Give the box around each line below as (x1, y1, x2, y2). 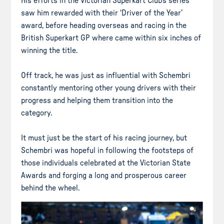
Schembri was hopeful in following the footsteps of (21, 146, 194, 154)
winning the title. (21, 46, 78, 54)
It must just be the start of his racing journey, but (21, 133, 187, 142)
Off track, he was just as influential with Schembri (21, 71, 191, 79)
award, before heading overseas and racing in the (21, 21, 187, 29)
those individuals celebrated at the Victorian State (21, 158, 191, 167)
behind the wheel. (21, 183, 80, 192)
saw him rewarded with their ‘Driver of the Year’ (21, 8, 183, 17)
